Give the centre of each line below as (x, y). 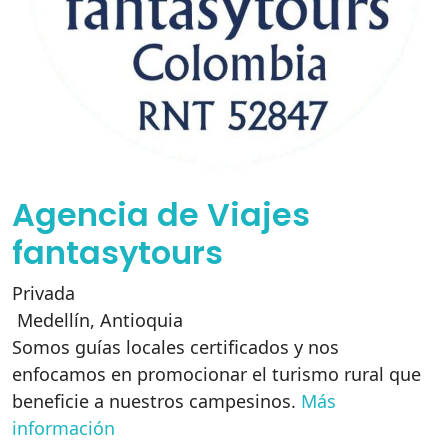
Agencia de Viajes (161, 214)
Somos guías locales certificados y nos (175, 347)
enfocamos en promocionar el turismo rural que (216, 374)
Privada (43, 293)
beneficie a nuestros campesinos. (156, 401)
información (63, 428)
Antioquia (141, 320)
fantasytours (117, 252)
